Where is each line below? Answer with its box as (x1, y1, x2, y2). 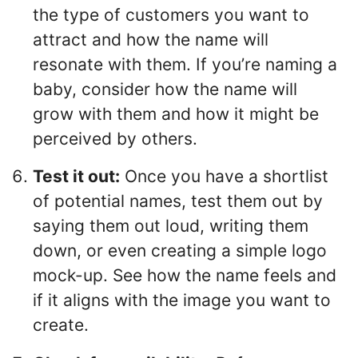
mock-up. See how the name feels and (33, 265, 336, 286)
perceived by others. (33, 128, 197, 149)
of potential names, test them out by (33, 191, 323, 212)
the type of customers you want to (33, 4, 309, 25)
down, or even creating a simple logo (33, 241, 327, 261)
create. (33, 315, 89, 336)
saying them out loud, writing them (33, 216, 308, 237)
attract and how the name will (33, 29, 268, 50)
